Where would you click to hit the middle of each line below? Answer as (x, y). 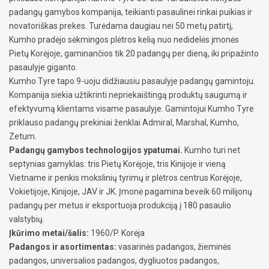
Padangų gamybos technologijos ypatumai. (96, 150)
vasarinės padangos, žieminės (174, 246)
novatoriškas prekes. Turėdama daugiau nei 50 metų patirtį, (121, 26)
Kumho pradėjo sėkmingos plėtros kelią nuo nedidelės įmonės (124, 39)
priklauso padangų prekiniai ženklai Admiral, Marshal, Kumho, (124, 122)
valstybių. (27, 219)
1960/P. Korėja (117, 233)
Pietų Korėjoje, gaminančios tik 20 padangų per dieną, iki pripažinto (134, 53)
